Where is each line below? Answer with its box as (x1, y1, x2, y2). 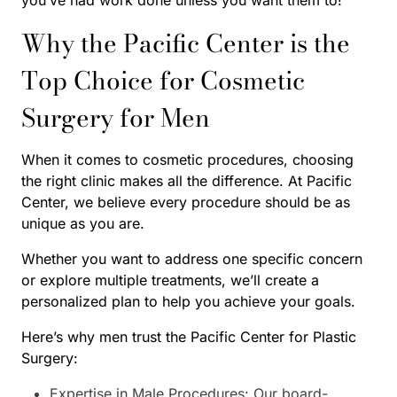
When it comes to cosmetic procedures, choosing (21, 150, 354, 168)
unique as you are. (21, 214, 144, 232)
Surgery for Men (21, 97, 210, 136)
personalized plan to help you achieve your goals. (21, 292, 355, 310)
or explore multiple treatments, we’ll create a (21, 270, 319, 289)
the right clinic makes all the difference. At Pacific (21, 171, 352, 190)
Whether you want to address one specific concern (21, 249, 362, 268)
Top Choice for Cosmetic (21, 60, 305, 99)
